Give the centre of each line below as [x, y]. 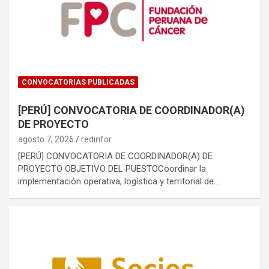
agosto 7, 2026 [46, 140]
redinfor [96, 140]
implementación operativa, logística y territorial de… [119, 182]
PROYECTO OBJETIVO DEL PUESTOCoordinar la [112, 169]
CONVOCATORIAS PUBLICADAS [78, 83]
